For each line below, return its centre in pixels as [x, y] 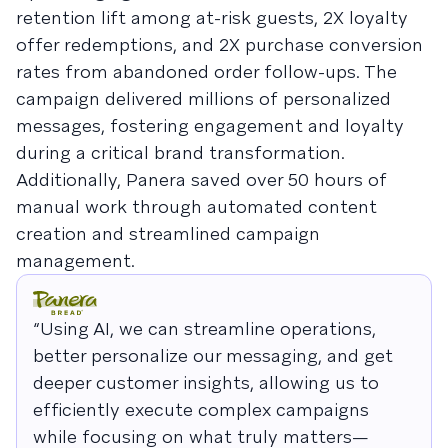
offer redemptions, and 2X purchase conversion [219, 45]
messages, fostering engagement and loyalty [210, 126]
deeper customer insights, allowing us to [206, 383]
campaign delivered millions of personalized [203, 99]
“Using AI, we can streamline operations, [204, 329]
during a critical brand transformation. [180, 153]
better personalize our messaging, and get [213, 356]
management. [75, 261]
